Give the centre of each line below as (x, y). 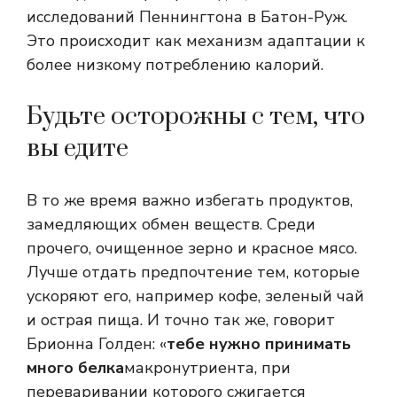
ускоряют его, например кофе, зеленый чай (195, 296)
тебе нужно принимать (259, 344)
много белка (75, 368)
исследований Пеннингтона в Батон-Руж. (187, 17)
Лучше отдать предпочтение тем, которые (193, 272)
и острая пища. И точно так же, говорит (181, 320)
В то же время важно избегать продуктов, (190, 201)
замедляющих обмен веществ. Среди (171, 225)
